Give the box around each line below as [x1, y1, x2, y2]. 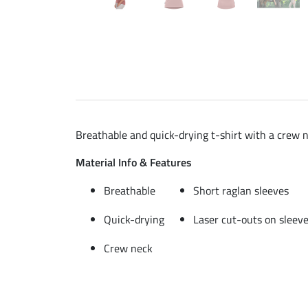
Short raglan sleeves [193, 181, 289, 199]
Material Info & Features [76, 153, 192, 170]
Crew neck [104, 239, 153, 256]
